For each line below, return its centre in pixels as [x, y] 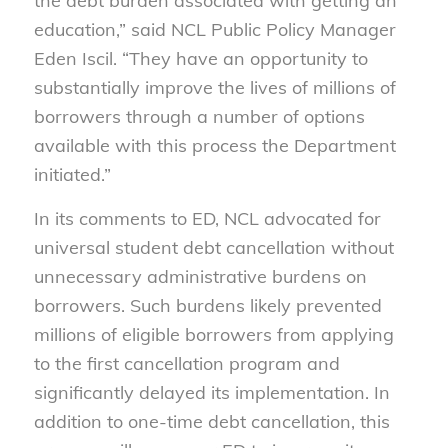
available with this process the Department [214, 146]
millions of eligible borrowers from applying [213, 335]
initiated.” [72, 175]
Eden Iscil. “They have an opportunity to [200, 59]
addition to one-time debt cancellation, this [211, 422]
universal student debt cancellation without [213, 248]
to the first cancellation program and [186, 364]
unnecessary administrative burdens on [200, 277]
